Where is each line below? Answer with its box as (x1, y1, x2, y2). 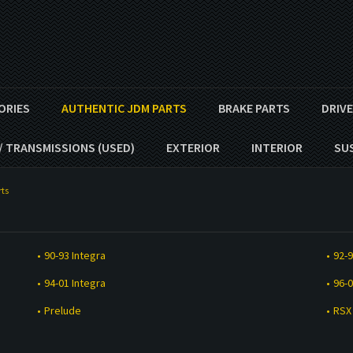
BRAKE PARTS (218, 100, 290, 116)
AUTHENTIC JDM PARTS (61, 100, 187, 116)
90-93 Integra (43, 247, 106, 262)
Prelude (43, 303, 81, 318)
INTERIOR (251, 139, 303, 155)
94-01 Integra (43, 275, 106, 290)
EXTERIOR (165, 139, 220, 155)
